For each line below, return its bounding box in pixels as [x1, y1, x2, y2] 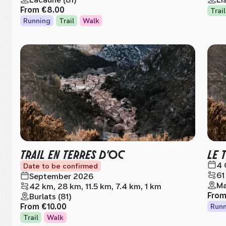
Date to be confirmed [23, 162, 98, 170]
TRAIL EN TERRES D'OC [20, 146, 124, 161]
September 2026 [29, 172, 93, 181]
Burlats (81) [29, 192, 72, 201]
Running [23, 17, 50, 25]
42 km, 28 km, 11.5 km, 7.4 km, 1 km [29, 182, 161, 191]
